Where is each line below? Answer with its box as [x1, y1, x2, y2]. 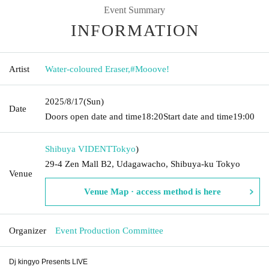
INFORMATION [71, 20, 199, 40]
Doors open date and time [45, 111, 142, 121]
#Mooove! [130, 64, 169, 74]
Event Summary [104, 4, 165, 15]
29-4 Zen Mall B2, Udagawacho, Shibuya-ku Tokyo [45, 159, 240, 169]
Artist [9, 64, 29, 74]
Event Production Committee [55, 225, 163, 235]
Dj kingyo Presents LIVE [9, 257, 88, 266]
